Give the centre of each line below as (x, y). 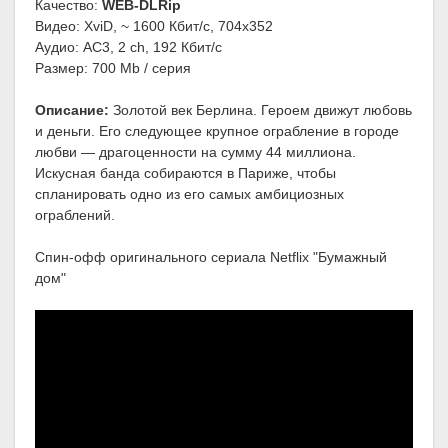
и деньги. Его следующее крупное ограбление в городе (217, 131)
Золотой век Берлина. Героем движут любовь (260, 110)
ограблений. (75, 215)
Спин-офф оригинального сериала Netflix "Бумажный (211, 257)
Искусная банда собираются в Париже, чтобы (185, 173)
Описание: (72, 110)
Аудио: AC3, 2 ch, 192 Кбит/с (128, 47)
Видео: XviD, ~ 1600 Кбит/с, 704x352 (154, 26)
